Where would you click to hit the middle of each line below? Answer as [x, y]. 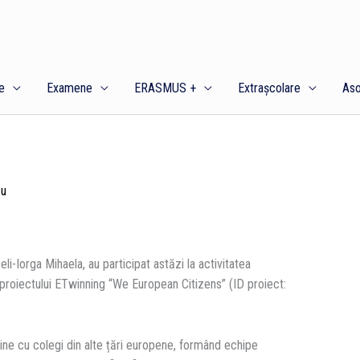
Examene [69, 88]
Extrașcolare [269, 88]
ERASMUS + [165, 88]
